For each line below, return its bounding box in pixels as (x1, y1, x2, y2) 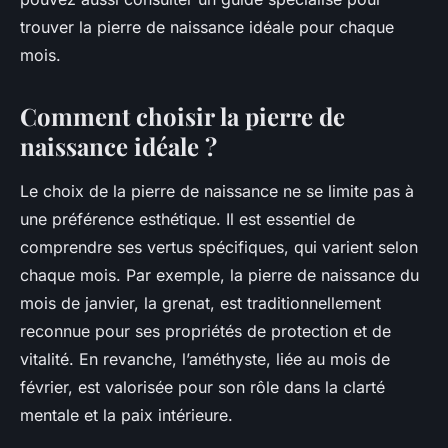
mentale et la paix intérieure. (20, 405, 233, 426)
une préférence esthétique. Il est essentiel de (20, 209, 355, 230)
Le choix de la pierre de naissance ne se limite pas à (20, 181, 414, 202)
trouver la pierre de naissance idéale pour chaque (20, 17, 394, 38)
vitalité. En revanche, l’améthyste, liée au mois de (20, 349, 390, 370)
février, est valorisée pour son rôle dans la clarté (20, 377, 385, 398)
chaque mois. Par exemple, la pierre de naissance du (20, 265, 419, 286)
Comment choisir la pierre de (20, 100, 345, 133)
